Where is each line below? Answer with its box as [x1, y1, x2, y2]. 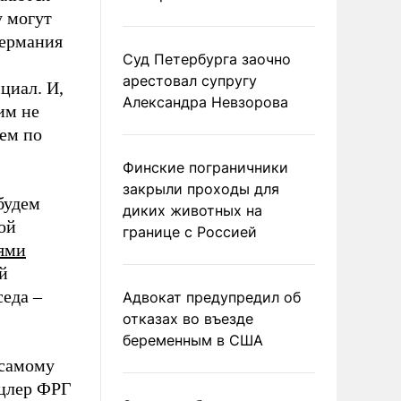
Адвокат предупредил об [123, 288, 301, 306]
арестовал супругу [123, 72, 257, 90]
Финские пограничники [123, 158, 288, 176]
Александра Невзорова [123, 93, 288, 111]
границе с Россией [123, 223, 257, 241]
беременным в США [123, 331, 263, 349]
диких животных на [123, 201, 262, 219]
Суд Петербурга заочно [123, 50, 291, 68]
